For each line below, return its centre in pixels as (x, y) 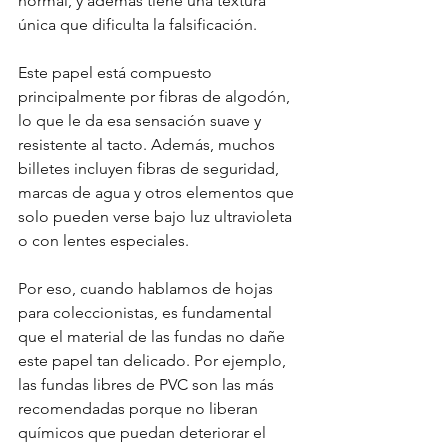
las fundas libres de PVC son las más (148, 384)
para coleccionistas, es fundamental (147, 312)
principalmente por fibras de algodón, (156, 96)
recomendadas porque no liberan (140, 408)
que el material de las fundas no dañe (153, 336)
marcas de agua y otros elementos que (158, 192)
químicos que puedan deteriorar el (144, 432)
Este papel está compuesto (117, 72)
